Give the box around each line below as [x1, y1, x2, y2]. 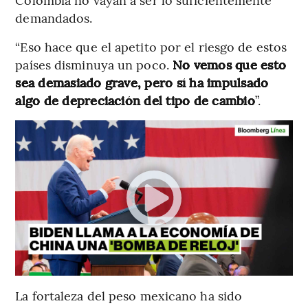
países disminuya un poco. [15, 55, 173, 73]
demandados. [15, 8, 93, 26]
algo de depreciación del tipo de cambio [15, 91, 255, 109]
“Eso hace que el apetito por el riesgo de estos [15, 37, 287, 55]
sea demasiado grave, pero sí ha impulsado [15, 73, 269, 91]
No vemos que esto [173, 55, 287, 73]
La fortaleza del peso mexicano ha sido [15, 287, 243, 305]
